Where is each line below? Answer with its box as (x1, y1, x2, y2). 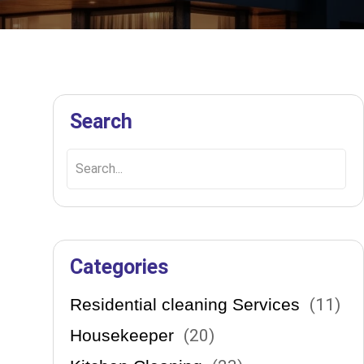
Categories (69, 255, 168, 279)
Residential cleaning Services (69, 295, 300, 314)
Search (69, 110, 132, 133)
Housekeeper (69, 326, 174, 344)
